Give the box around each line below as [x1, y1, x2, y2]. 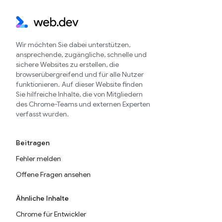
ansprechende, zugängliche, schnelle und [16, 50, 147, 59]
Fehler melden [16, 154, 61, 163]
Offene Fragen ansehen [16, 170, 91, 179]
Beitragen [16, 138, 50, 147]
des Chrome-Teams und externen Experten [16, 100, 150, 109]
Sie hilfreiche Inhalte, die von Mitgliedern [16, 90, 143, 99]
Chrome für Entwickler [16, 210, 86, 219]
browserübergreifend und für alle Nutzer [16, 70, 144, 79]
